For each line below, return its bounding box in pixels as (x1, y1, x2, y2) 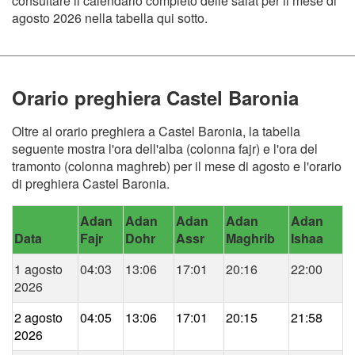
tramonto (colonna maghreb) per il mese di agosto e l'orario (12, 157, 342, 176)
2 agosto (14, 308, 63, 327)
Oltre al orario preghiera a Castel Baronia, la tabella (12, 122, 300, 141)
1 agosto (14, 260, 63, 279)
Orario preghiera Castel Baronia (12, 84, 299, 112)
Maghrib (226, 229, 275, 248)
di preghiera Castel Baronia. (12, 174, 170, 193)
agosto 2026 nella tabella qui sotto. (12, 9, 208, 28)
